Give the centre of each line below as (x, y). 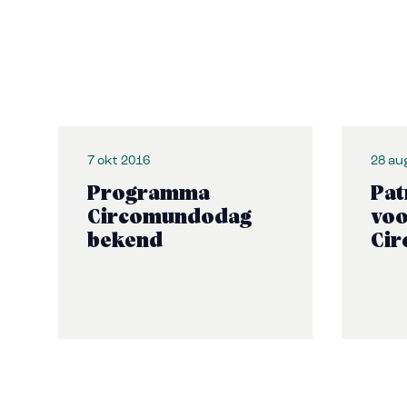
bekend (125, 242)
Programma (149, 194)
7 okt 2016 (119, 161)
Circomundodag (169, 218)
